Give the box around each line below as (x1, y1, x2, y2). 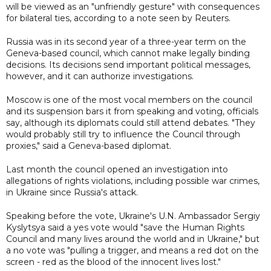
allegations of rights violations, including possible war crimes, (6, 175, 260, 186)
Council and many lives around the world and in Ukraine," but (6, 233, 260, 244)
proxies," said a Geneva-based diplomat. (6, 140, 171, 151)
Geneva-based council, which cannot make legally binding (6, 47, 250, 59)
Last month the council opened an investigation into (6, 163, 228, 175)
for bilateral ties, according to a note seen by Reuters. (6, 12, 233, 24)
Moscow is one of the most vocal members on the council (6, 94, 252, 105)
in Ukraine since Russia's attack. (6, 186, 138, 198)
